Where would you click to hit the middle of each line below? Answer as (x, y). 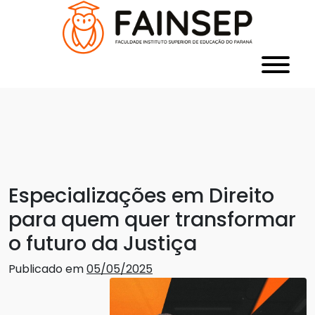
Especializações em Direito (141, 196)
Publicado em (47, 269)
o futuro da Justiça (103, 244)
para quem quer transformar (152, 220)
